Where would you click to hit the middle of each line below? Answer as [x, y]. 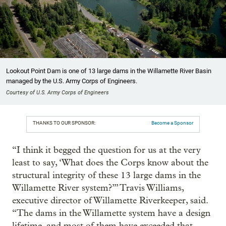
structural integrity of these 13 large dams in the [106, 175]
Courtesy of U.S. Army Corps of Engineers [58, 92]
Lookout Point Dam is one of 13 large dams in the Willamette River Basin [109, 71]
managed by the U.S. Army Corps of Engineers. [72, 81]
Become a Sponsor [172, 123]
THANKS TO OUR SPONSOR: [64, 123]
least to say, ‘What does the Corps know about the [110, 162]
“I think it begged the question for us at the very [106, 150]
